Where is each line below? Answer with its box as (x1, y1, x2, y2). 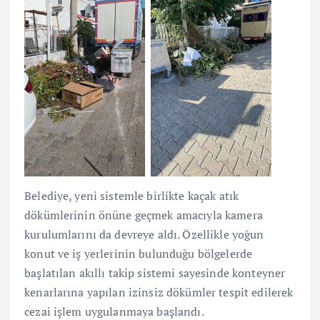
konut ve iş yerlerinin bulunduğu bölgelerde (24, 245, 253, 261)
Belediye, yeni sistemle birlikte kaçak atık (24, 187, 239, 204)
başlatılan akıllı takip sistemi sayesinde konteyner (24, 264, 286, 281)
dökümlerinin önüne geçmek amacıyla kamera (24, 206, 263, 223)
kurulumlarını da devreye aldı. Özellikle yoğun (24, 226, 264, 242)
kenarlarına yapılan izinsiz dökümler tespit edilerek (24, 284, 294, 300)
